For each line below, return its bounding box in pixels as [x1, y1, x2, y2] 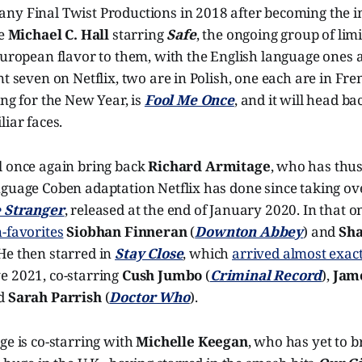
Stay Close [115, 243, 183, 263]
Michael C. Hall [7, 24, 110, 44]
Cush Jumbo [119, 265, 203, 284]
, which [183, 243, 233, 263]
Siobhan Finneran [66, 221, 187, 241]
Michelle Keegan [136, 331, 248, 351]
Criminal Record [209, 265, 322, 284]
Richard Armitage [148, 156, 271, 175]
